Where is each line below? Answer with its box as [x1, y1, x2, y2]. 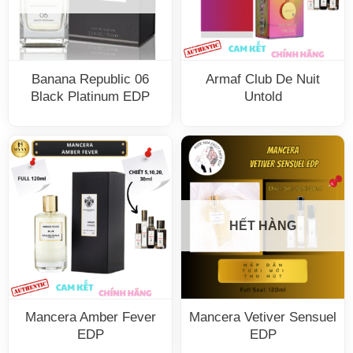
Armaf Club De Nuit [206, 71, 320, 87]
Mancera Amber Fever [24, 310, 156, 325]
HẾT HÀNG [229, 219, 296, 233]
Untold [243, 88, 282, 104]
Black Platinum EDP [31, 88, 150, 104]
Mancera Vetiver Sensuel [189, 310, 336, 325]
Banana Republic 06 [32, 71, 149, 87]
